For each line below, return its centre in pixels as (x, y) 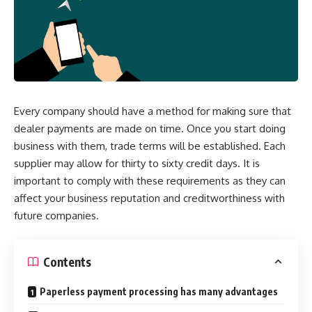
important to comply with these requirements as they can (150, 180)
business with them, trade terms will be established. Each (150, 146)
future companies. (56, 215)
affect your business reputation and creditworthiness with (149, 198)
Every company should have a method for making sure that (153, 111)
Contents (67, 262)
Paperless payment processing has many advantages (159, 292)
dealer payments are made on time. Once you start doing (150, 128)
